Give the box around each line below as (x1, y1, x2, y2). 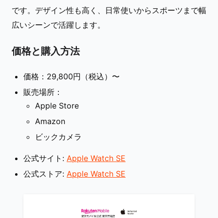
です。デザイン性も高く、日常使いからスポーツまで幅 (12, 5, 206, 16)
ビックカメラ (35, 132, 82, 142)
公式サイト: (23, 153, 67, 163)
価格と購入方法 (12, 45, 80, 57)
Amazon (35, 116, 65, 127)
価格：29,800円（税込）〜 (23, 72, 120, 82)
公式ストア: (23, 169, 67, 179)
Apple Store (35, 101, 79, 111)
